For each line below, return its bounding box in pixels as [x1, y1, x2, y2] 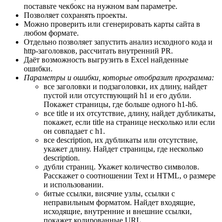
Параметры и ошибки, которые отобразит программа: [24, 73, 214, 82]
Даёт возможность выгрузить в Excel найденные [24, 55, 188, 64]
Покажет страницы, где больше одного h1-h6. [44, 100, 198, 109]
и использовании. [44, 180, 104, 189]
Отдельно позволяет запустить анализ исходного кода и [24, 38, 213, 46]
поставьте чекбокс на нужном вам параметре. [24, 2, 177, 10]
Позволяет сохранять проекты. [24, 11, 127, 19]
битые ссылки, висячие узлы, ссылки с [44, 189, 175, 198]
